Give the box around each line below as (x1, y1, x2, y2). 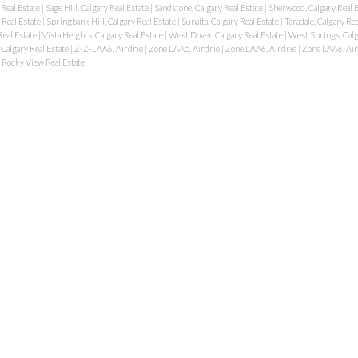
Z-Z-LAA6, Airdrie (74, 42, 145, 54)
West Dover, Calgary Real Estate (168, 29, 284, 40)
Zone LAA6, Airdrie (225, 42, 298, 54)
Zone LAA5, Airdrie (148, 42, 221, 54)
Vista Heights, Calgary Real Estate (42, 29, 165, 40)
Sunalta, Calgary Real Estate (181, 15, 280, 26)
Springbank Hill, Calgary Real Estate (46, 15, 177, 26)
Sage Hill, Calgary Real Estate (45, 2, 150, 13)
